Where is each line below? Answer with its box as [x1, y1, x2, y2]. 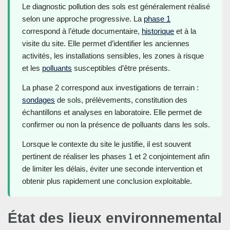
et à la [174, 27, 196, 36]
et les [22, 64, 42, 73]
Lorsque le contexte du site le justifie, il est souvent [22, 140, 191, 149]
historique [142, 27, 174, 36]
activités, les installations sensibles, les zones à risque [22, 51, 204, 61]
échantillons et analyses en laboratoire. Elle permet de [22, 108, 202, 117]
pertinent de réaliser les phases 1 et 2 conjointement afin [22, 152, 209, 161]
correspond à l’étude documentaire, [22, 27, 142, 36]
